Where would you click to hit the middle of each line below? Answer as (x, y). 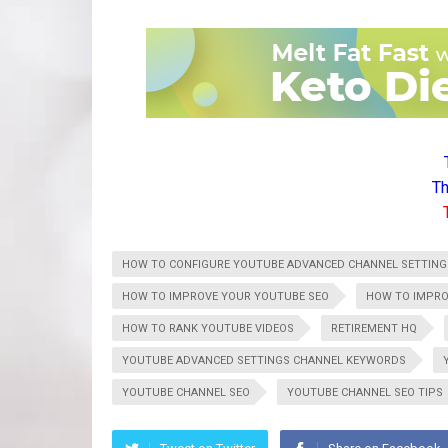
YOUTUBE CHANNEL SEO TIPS (365, 392)
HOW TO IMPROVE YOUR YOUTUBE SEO (225, 296)
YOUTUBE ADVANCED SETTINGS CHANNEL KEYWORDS (264, 360)
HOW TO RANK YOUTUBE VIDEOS (208, 328)
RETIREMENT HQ (374, 328)
